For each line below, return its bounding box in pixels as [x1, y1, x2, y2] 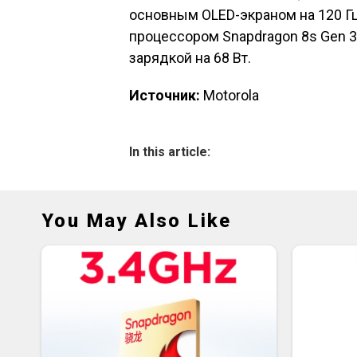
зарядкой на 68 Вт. [129, 49, 251, 66]
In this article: [129, 144, 210, 159]
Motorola [200, 87, 259, 104]
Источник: [129, 87, 200, 104]
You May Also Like [41, 210, 232, 232]
